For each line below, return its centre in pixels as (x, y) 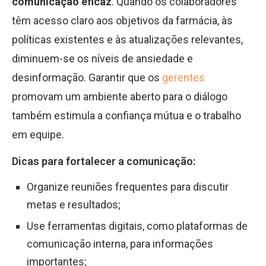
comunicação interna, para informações (120, 244)
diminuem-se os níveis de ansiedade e (102, 58)
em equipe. (38, 134)
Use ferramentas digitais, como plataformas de (137, 226)
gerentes (182, 77)
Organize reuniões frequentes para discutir (128, 187)
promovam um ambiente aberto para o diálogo (120, 96)
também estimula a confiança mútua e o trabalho (126, 115)
